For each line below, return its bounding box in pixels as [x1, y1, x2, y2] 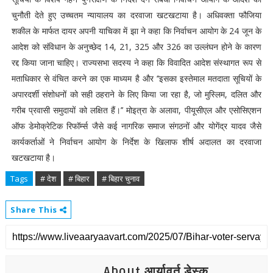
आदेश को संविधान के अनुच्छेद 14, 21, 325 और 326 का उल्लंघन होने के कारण [11, 41, 262, 52]
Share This [10, 204, 60, 215]
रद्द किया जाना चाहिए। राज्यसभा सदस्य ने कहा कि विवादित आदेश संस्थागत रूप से [11, 57, 262, 68]
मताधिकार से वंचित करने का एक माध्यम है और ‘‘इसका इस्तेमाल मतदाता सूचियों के [11, 73, 262, 84]
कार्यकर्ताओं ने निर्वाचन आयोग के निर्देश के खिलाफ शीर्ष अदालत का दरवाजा [11, 136, 262, 147]
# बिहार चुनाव [101, 173, 140, 184]
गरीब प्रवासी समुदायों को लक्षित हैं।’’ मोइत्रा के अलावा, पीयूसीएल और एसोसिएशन [11, 104, 262, 116]
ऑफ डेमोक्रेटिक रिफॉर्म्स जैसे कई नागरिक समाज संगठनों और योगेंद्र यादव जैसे [11, 120, 262, 132]
